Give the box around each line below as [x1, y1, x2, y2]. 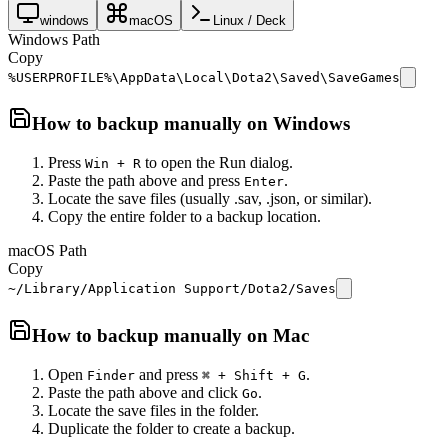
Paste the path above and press [48, 172, 244, 190]
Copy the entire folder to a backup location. [48, 208, 321, 226]
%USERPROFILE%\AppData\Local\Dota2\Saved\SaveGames [8, 69, 400, 85]
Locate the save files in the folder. [48, 401, 259, 419]
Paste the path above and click [48, 383, 242, 401]
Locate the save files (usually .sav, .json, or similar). [48, 190, 372, 208]
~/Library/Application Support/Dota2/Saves [8, 281, 336, 297]
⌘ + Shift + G [202, 367, 306, 383]
